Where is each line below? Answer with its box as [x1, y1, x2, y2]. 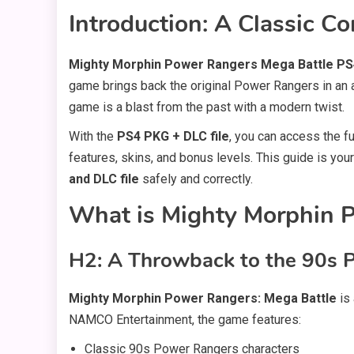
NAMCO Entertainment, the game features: [69, 312, 301, 328]
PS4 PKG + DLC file [117, 129, 229, 145]
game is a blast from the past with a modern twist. [69, 100, 345, 115]
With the [69, 129, 117, 145]
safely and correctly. [139, 171, 253, 187]
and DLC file [69, 171, 139, 187]
